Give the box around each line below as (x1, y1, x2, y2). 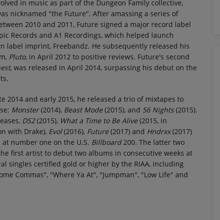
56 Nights (142, 105, 174, 114)
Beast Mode (64, 105, 103, 114)
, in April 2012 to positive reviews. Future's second (26, 52, 190, 61)
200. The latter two (121, 137, 185, 147)
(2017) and (109, 127, 147, 136)
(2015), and (103, 105, 142, 114)
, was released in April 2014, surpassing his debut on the (10, 63, 197, 72)
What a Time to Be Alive (60, 116, 137, 125)
